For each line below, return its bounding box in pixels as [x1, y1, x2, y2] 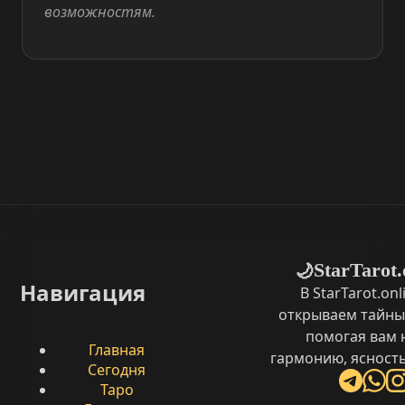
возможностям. [44, 2, 155, 23]
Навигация [20, 278, 146, 308]
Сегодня [88, 360, 146, 381]
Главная [89, 340, 145, 361]
